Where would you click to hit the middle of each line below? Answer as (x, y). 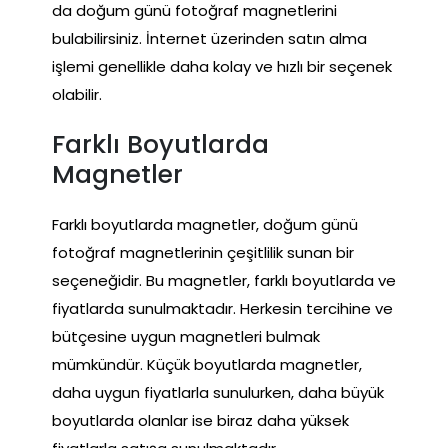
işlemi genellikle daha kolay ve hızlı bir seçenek (222, 66)
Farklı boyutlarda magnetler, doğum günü (205, 224)
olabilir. (77, 94)
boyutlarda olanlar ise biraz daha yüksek (200, 420)
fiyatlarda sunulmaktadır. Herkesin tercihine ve (222, 308)
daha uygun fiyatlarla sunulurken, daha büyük (218, 392)
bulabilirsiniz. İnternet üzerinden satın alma (209, 38)
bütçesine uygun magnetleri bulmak (186, 336)
